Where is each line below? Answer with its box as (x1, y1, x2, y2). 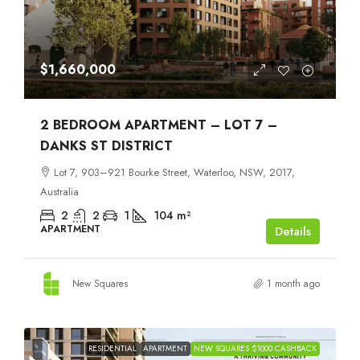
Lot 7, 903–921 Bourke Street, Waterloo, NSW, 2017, (54, 165, 295, 181)
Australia (40, 184, 79, 200)
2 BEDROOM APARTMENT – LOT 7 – (40, 116, 277, 135)
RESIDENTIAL (88, 342, 137, 355)
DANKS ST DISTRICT (40, 137, 173, 156)
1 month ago (267, 276, 320, 292)
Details (275, 223, 311, 241)
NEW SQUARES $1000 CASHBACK (194, 342, 317, 355)
